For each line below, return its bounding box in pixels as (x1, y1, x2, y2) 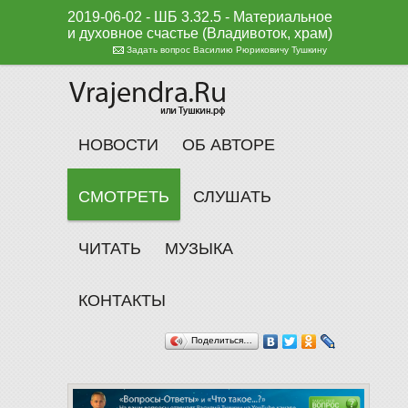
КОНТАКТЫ (78, 291, 166, 310)
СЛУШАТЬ (193, 188, 271, 206)
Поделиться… (191, 335, 252, 345)
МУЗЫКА (165, 240, 233, 258)
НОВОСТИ (78, 136, 158, 154)
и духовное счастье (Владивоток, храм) (67, 25, 332, 41)
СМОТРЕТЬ (78, 188, 169, 206)
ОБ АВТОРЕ (182, 136, 275, 154)
